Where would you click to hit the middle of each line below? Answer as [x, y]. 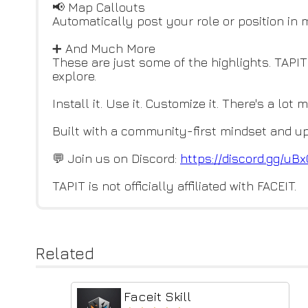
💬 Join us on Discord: [116, 158]
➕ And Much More [104, 48]
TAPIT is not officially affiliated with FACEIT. [174, 186]
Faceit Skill [157, 296]
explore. [74, 76]
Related [65, 253]
